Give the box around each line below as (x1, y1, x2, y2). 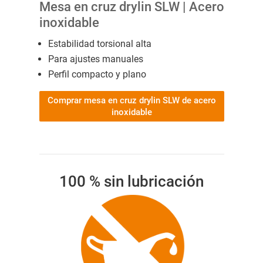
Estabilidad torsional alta (48, 38, 151, 49)
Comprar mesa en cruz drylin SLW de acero (47, 95, 216, 106)
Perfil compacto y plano (48, 68, 146, 80)
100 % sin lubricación (59, 172, 204, 190)
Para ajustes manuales (48, 53, 143, 65)
